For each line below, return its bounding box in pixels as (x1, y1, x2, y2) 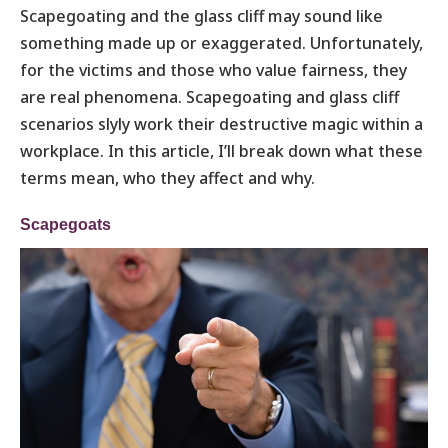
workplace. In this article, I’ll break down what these (20, 139, 423, 162)
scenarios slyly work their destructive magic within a (20, 112, 423, 135)
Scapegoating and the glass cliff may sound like (20, 4, 383, 27)
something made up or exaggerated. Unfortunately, (20, 31, 423, 54)
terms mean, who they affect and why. (20, 166, 315, 189)
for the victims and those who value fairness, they (20, 58, 407, 81)
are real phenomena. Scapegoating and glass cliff (20, 85, 399, 108)
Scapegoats (20, 215, 111, 233)
